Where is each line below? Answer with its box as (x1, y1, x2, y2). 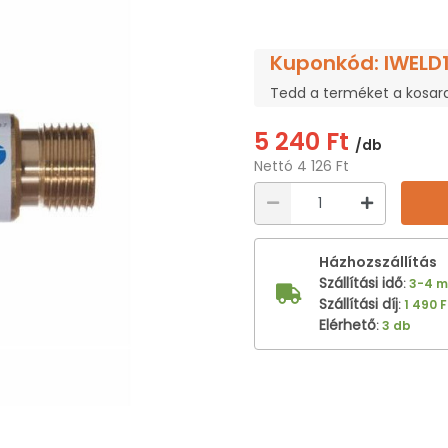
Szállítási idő (319, 273, 403, 293)
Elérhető (319, 315, 376, 335)
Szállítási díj (319, 294, 398, 314)
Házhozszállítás (319, 252, 437, 272)
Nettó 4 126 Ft (254, 156, 349, 176)
